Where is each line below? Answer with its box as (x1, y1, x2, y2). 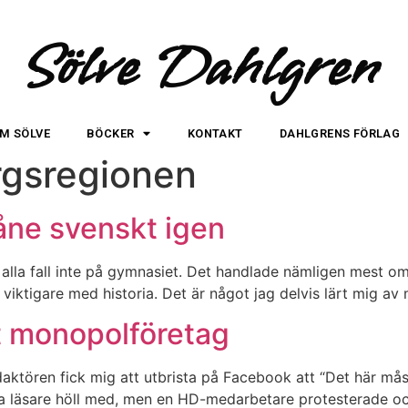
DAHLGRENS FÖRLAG (279, 127, 401, 140)
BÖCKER (87, 127, 135, 140)
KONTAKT (187, 127, 243, 140)
